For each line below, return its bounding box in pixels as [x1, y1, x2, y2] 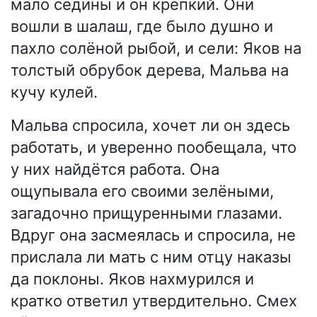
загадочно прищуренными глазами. [11, 204, 282, 223]
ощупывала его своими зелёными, [11, 182, 274, 201]
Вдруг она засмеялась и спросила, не [11, 226, 296, 245]
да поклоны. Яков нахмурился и [11, 270, 254, 289]
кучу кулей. [11, 83, 98, 102]
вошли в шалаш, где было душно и [11, 17, 273, 36]
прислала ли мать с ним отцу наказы [11, 248, 292, 267]
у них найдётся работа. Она [11, 160, 219, 179]
